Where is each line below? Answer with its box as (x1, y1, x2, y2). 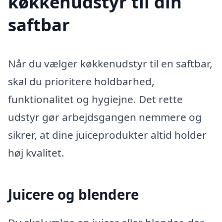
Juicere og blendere (8, 185, 139, 204)
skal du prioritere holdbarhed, (8, 74, 155, 88)
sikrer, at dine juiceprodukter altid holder (8, 127, 207, 142)
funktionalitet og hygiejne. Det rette (8, 92, 183, 106)
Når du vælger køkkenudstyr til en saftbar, (8, 56, 213, 70)
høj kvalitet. (8, 145, 64, 160)
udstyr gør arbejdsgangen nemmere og (8, 110, 202, 124)
